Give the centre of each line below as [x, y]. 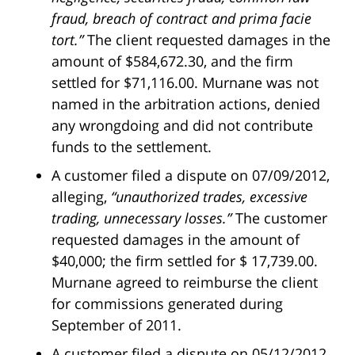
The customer [281, 218]
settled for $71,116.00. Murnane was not [185, 83]
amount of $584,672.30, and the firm [172, 61]
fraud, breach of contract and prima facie [181, 19]
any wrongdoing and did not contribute [182, 126]
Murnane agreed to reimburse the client [185, 282]
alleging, [81, 197]
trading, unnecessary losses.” [143, 218]
